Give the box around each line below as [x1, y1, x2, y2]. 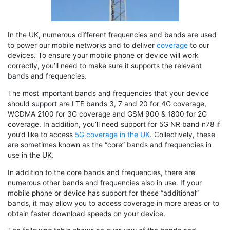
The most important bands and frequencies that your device [8, 89, 209, 98]
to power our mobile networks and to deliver [8, 41, 157, 50]
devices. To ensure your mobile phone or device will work [8, 51, 198, 60]
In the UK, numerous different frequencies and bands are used [8, 31, 217, 40]
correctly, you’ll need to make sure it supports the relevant [8, 62, 202, 70]
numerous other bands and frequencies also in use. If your [8, 178, 202, 187]
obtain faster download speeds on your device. [8, 209, 165, 218]
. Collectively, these [150, 130, 215, 139]
